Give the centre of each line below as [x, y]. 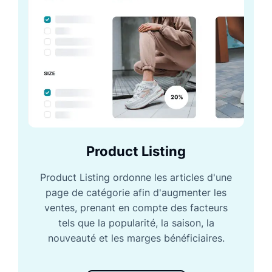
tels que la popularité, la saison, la [136, 223]
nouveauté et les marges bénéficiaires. [136, 238]
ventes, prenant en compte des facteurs [136, 207]
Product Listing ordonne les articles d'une [136, 177]
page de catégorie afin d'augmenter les [136, 192]
